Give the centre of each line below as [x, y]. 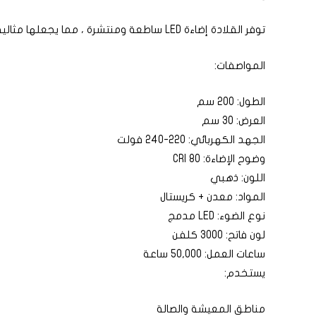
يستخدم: [245, 273]
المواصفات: [240, 65]
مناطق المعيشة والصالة [211, 309]
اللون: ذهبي [238, 177]
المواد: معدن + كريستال [213, 196]
